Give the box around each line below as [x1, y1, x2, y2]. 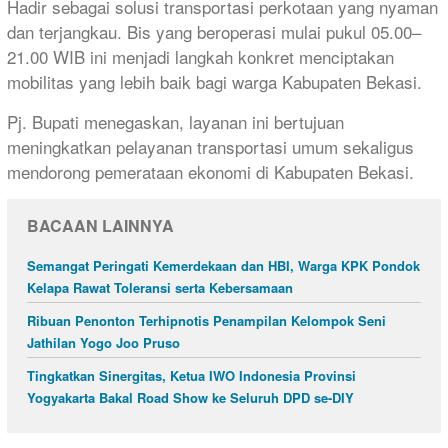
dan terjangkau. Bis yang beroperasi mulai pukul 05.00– [7, 18, 421, 44]
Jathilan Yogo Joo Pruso [27, 332, 180, 352]
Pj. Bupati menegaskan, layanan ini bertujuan [7, 108, 344, 134]
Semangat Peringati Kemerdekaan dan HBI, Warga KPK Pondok [27, 255, 420, 275]
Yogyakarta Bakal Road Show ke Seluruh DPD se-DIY [27, 387, 354, 407]
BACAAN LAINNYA [27, 213, 174, 237]
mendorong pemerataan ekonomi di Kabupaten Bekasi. [7, 158, 414, 184]
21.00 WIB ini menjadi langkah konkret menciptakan [7, 43, 394, 69]
